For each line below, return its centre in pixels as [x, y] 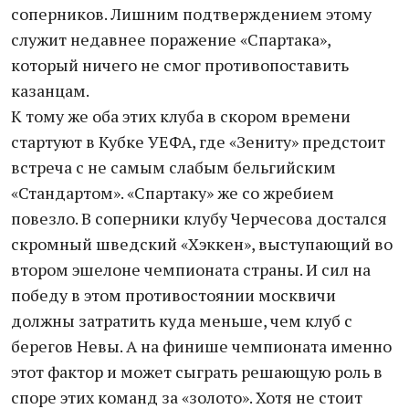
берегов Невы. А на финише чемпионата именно [201, 346]
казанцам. [50, 90]
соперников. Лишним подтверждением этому [191, 14]
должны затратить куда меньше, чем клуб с [182, 320]
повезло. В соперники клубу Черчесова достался [199, 218]
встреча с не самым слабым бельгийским [173, 167]
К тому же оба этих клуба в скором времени [181, 116]
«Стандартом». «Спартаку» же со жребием [173, 193]
